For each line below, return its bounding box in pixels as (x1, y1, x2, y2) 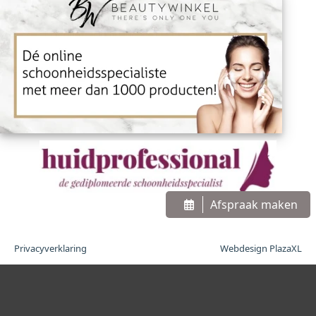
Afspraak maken (210, 197, 298, 213)
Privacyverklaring (14, 242, 87, 255)
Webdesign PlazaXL (220, 242, 302, 255)
